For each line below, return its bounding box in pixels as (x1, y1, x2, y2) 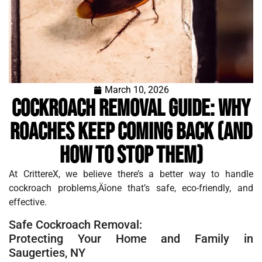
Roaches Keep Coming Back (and (10, 118, 252, 146)
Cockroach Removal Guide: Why (12, 95, 250, 123)
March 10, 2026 (104, 84, 169, 95)
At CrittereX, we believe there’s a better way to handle (9, 168, 253, 180)
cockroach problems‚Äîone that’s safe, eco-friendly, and (9, 182, 253, 194)
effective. (9, 196, 47, 208)
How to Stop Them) (59, 142, 203, 170)
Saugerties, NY (9, 246, 85, 260)
